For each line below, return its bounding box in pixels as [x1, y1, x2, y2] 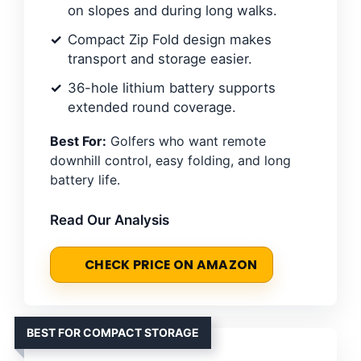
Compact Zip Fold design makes [68, 31, 272, 48]
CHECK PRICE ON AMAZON [85, 256, 258, 274]
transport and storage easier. [68, 51, 252, 68]
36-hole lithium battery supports [68, 80, 276, 97]
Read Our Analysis [50, 212, 169, 229]
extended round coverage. [68, 99, 236, 116]
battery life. [50, 172, 120, 189]
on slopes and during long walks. [68, 2, 277, 19]
